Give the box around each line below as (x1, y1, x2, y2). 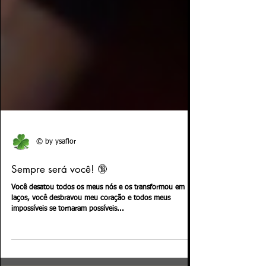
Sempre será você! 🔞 (11, 195, 107, 208)
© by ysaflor (36, 170, 76, 178)
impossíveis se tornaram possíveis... (11, 237, 124, 245)
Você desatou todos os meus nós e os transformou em (11, 216, 185, 223)
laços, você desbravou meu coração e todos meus (11, 227, 170, 234)
